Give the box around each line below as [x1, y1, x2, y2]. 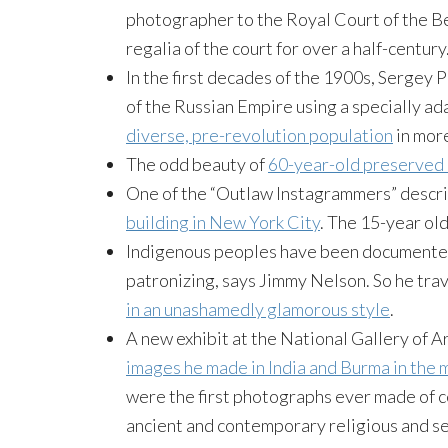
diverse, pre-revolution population [126, 123, 393, 146]
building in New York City [126, 210, 320, 233]
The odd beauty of [126, 152, 268, 175]
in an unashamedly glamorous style [126, 297, 390, 320]
